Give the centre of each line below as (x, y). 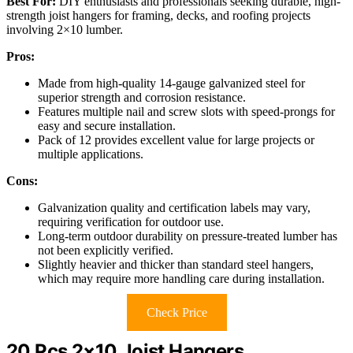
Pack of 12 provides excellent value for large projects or (176, 140)
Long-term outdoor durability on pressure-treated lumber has (188, 236)
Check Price (176, 313)
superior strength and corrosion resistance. (142, 98)
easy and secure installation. (107, 126)
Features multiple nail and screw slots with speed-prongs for (186, 112)
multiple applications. (91, 154)
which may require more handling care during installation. (181, 279)
